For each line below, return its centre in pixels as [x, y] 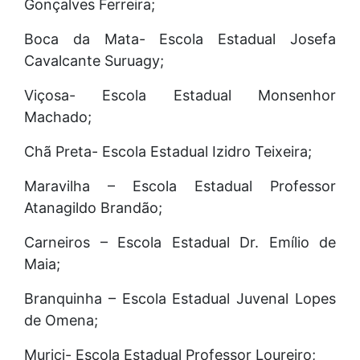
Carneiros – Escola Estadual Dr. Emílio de [180, 242]
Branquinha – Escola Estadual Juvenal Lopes [180, 298]
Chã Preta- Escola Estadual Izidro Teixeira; [168, 151]
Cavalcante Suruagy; [94, 60]
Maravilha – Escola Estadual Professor [180, 186]
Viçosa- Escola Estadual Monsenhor [180, 95]
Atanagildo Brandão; [93, 207]
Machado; [58, 117]
